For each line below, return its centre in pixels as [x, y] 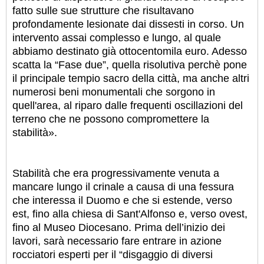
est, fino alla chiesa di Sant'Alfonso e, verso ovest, [130, 214]
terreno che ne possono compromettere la [111, 119]
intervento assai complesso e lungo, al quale [117, 38]
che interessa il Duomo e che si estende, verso [122, 201]
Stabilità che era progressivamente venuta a [116, 174]
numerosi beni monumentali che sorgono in [114, 92]
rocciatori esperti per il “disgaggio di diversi [113, 255]
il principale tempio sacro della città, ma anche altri [131, 79]
